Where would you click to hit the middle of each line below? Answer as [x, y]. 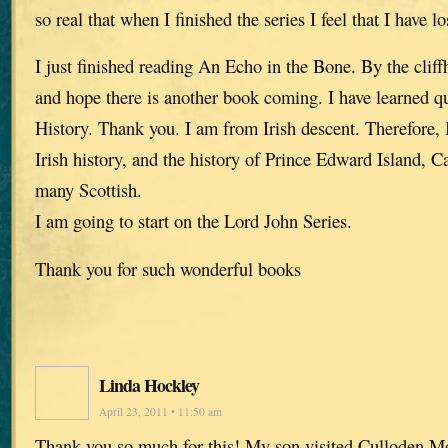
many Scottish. [88, 190]
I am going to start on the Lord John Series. [193, 221]
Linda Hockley [149, 385]
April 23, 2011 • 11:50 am [160, 412]
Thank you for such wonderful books [168, 269]
